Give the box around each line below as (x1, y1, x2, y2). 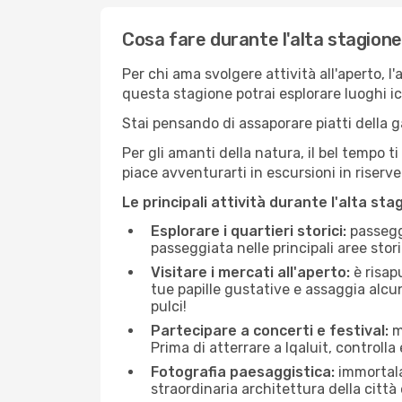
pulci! (151, 298, 187, 315)
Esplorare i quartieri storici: (151, 223, 346, 240)
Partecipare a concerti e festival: (151, 322, 389, 339)
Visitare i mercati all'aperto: (151, 264, 350, 281)
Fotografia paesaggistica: (151, 363, 335, 380)
